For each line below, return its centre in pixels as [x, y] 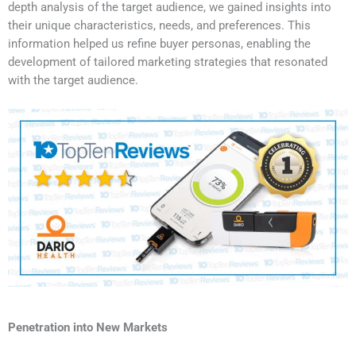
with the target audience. [73, 81]
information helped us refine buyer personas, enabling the [159, 44]
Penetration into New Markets [88, 327]
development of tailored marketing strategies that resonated [168, 62]
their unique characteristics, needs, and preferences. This [159, 26]
